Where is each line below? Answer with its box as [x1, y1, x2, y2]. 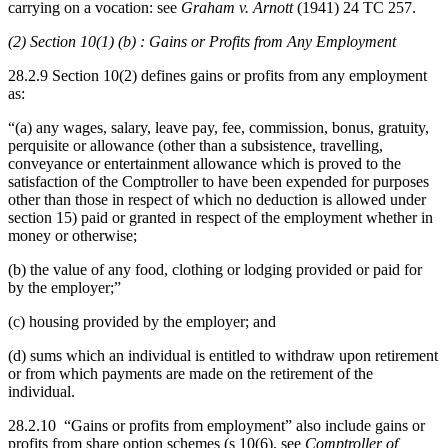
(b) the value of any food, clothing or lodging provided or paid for [8, 260, 422, 278]
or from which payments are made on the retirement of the [8, 364, 373, 382]
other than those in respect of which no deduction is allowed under [8, 190, 426, 208]
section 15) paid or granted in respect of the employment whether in [8, 208, 433, 226]
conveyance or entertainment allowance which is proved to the [8, 154, 401, 172]
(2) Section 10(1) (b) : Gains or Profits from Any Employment [8, 32, 396, 50]
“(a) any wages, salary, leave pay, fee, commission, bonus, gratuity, [8, 118, 429, 136]
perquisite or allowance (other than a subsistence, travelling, [8, 136, 383, 154]
